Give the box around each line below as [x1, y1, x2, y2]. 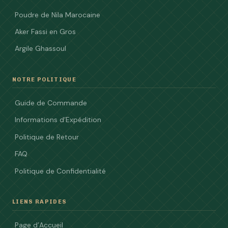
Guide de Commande [15, 98, 87, 107]
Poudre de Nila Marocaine [15, 10, 100, 19]
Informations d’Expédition [15, 115, 101, 125]
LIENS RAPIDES [12, 197, 67, 205]
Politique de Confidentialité [15, 166, 106, 176]
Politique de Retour [15, 132, 79, 141]
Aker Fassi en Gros [15, 27, 76, 37]
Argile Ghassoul [15, 44, 66, 53]
